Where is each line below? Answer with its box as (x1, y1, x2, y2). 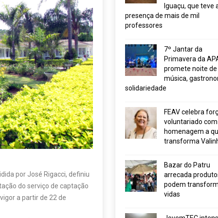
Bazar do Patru (163, 161, 210, 169)
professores (125, 21, 163, 29)
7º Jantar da (163, 45, 202, 53)
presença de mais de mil (125, 12, 200, 19)
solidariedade (125, 84, 166, 92)
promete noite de (163, 65, 217, 73)
